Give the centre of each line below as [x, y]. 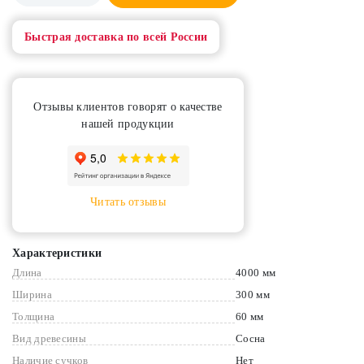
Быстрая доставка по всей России [116, 37]
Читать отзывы [128, 202]
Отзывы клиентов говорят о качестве [128, 107]
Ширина [32, 295]
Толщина [34, 316]
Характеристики [57, 253]
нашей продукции [128, 124]
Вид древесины [49, 338]
